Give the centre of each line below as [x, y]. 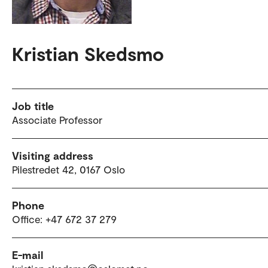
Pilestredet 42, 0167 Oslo [68, 169]
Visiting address [53, 155]
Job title [33, 106]
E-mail [28, 255]
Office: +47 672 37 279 [64, 219]
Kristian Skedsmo [88, 53]
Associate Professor [57, 119]
